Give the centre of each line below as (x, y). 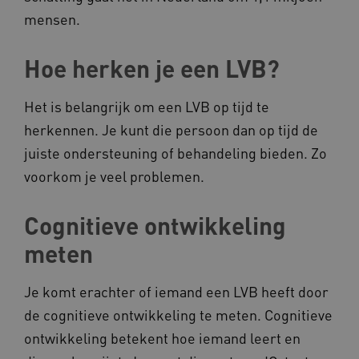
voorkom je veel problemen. (114, 176)
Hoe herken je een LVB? (152, 69)
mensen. (52, 19)
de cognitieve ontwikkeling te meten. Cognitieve (178, 315)
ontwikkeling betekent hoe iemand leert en (162, 338)
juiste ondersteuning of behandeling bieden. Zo (175, 153)
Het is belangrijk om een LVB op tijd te (147, 107)
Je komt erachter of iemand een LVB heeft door (176, 292)
